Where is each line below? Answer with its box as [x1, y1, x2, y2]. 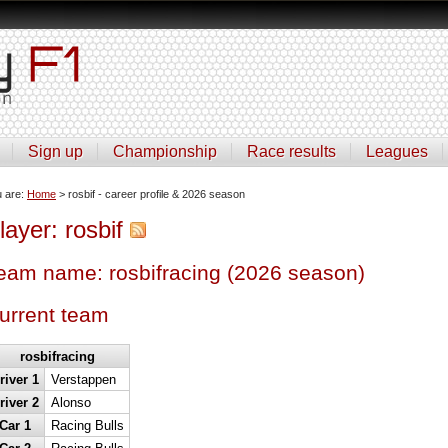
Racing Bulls [51, 417, 124, 433]
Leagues [366, 143, 428, 160]
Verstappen [51, 371, 116, 387]
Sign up [28, 143, 83, 160]
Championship [113, 143, 217, 160]
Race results [247, 143, 336, 160]
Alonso [51, 394, 91, 410]
